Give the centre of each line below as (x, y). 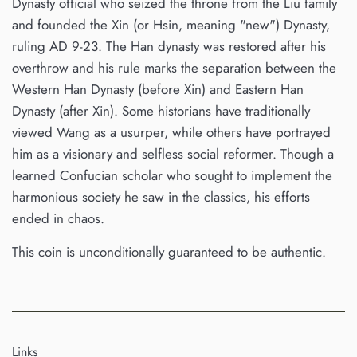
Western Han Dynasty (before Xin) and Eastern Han (158, 90)
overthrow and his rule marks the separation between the (174, 68)
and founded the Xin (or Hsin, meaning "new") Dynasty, (171, 25)
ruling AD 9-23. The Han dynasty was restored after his (169, 47)
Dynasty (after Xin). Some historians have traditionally (161, 111)
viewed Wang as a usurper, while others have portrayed (171, 133)
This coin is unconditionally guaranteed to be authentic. (169, 252)
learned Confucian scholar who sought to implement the (172, 176)
